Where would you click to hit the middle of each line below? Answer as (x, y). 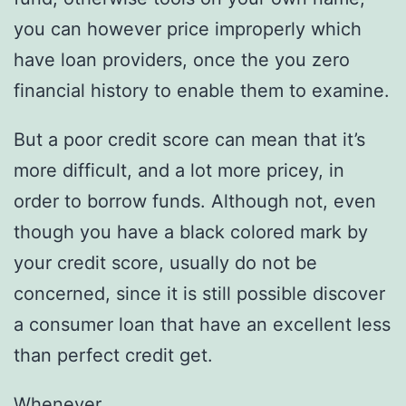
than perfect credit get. (113, 356)
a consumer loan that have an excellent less (202, 325)
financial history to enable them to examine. (202, 91)
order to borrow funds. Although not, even (195, 202)
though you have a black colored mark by (191, 232)
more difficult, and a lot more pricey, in (179, 171)
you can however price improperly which (188, 29)
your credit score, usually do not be (165, 263)
